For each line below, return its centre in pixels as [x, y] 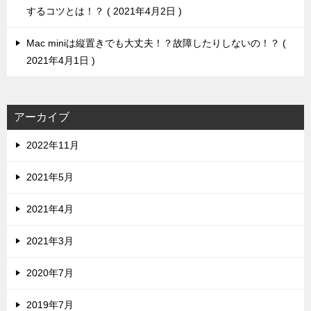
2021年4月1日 [59, 60]
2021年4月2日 [144, 11]
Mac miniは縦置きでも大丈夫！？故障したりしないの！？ [154, 43]
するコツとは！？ [67, 11]
